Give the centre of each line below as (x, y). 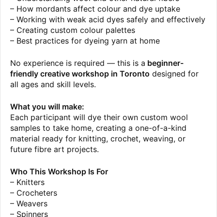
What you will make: (47, 107)
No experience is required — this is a (78, 63)
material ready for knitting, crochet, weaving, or (98, 139)
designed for (174, 74)
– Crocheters (34, 193)
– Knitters (27, 182)
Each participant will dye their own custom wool (99, 117)
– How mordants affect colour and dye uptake (95, 9)
